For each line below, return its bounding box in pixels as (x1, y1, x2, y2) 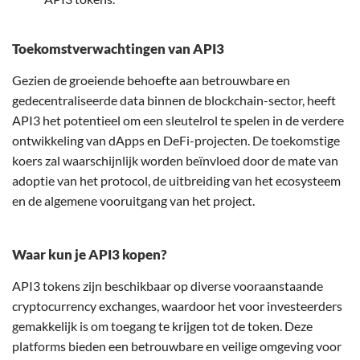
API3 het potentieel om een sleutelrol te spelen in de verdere (12, 112, 344, 129)
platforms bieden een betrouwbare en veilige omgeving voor (12, 338, 342, 354)
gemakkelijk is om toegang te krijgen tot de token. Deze (12, 318, 313, 334)
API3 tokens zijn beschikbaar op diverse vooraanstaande (12, 278, 323, 294)
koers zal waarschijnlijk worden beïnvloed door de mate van (12, 153, 338, 169)
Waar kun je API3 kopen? (12, 246, 167, 264)
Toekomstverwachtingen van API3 (12, 40, 224, 58)
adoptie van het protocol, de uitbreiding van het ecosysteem (12, 173, 341, 189)
